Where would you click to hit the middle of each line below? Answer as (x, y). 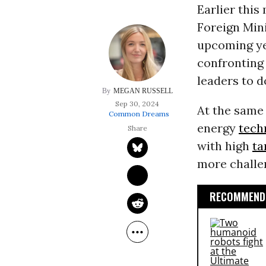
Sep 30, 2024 (137, 104)
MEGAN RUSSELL (143, 91)
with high (224, 146)
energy (218, 128)
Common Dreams (139, 114)
